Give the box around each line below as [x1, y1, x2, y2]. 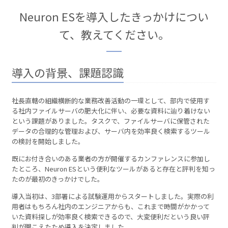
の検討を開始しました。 [12, 136, 85, 147]
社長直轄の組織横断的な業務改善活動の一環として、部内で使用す [12, 96, 210, 106]
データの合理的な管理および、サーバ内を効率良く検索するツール [12, 126, 211, 136]
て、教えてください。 [59, 25, 169, 42]
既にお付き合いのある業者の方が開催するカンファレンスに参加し [12, 154, 211, 164]
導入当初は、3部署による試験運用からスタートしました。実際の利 [12, 191, 214, 202]
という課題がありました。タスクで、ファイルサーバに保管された [12, 116, 210, 126]
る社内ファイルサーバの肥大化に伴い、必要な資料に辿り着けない [12, 106, 211, 116]
